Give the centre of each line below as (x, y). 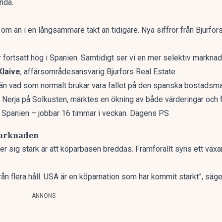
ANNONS (44, 196)
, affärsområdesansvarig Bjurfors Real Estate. (99, 72)
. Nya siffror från (167, 30)
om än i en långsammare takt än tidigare (69, 30)
